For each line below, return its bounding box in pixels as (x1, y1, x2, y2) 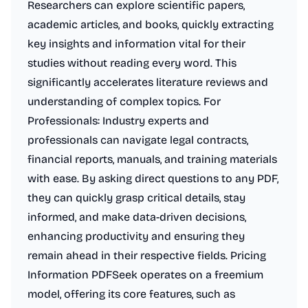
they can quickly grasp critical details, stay (27, 191, 245, 204)
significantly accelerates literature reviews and (27, 76, 268, 89)
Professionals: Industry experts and (27, 114, 209, 127)
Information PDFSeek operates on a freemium (27, 268, 263, 281)
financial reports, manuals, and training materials (27, 153, 277, 166)
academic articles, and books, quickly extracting (27, 18, 274, 31)
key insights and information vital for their (27, 37, 245, 50)
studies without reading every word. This (27, 56, 236, 69)
